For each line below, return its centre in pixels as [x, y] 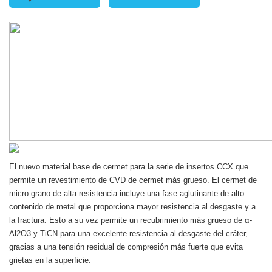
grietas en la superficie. [50, 260]
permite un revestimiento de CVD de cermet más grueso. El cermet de [133, 180]
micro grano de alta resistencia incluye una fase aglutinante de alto [127, 194]
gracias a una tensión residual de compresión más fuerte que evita [126, 247]
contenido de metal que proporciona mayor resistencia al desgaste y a [132, 207]
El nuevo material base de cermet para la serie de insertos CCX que [129, 167]
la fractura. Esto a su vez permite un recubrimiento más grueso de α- [131, 220]
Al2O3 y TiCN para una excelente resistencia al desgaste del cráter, [128, 234]
